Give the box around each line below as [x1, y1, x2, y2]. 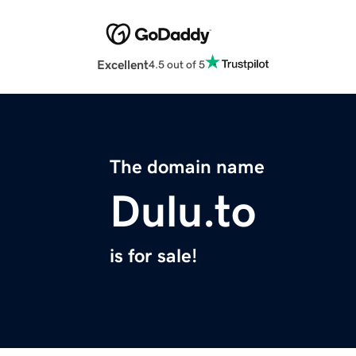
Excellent [97, 58, 149, 72]
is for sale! [110, 246, 197, 266]
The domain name [110, 157, 265, 177]
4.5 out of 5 [149, 58, 205, 70]
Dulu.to [110, 189, 256, 234]
